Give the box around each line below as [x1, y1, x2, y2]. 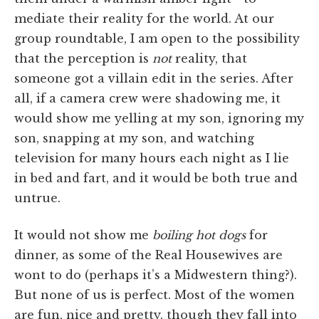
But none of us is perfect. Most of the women [14, 287, 295, 302]
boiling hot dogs [152, 227, 246, 242]
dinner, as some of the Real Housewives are [14, 247, 283, 262]
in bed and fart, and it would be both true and [14, 170, 298, 185]
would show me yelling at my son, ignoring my [14, 110, 304, 125]
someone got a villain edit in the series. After [14, 70, 293, 85]
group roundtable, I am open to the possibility [14, 31, 300, 46]
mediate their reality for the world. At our [14, 11, 274, 26]
